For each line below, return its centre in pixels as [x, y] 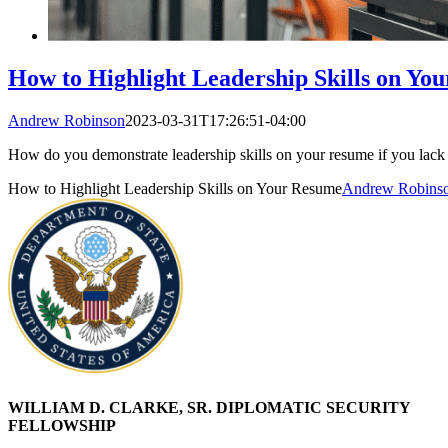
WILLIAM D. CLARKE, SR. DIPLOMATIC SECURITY [209, 407]
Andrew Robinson [66, 120]
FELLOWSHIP [62, 425]
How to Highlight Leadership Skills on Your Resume [175, 188]
